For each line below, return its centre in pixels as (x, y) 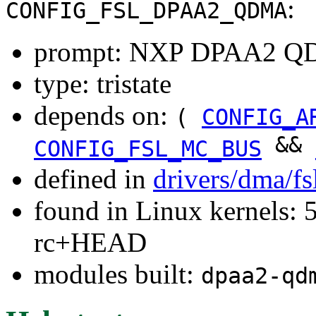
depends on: (104, 115)
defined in (93, 178)
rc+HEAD (90, 242)
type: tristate (103, 83)
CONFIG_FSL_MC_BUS (148, 148)
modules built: (117, 274)
